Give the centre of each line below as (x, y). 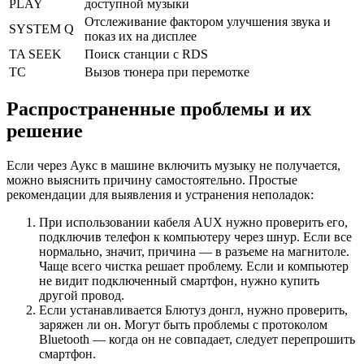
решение (45, 130)
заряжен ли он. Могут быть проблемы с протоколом (183, 324)
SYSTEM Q (41, 28)
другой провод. (82, 295)
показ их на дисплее (141, 36)
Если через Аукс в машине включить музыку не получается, (173, 165)
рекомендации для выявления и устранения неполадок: (160, 194)
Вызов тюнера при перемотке (167, 71)
